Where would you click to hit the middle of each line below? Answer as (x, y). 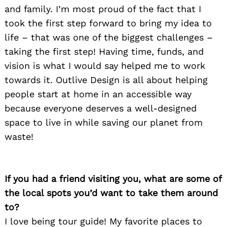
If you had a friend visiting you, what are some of (113, 178)
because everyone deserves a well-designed (101, 108)
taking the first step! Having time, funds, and (104, 51)
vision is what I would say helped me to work (105, 65)
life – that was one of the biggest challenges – (109, 37)
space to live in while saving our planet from (104, 122)
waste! (19, 136)
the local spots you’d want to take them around (111, 193)
